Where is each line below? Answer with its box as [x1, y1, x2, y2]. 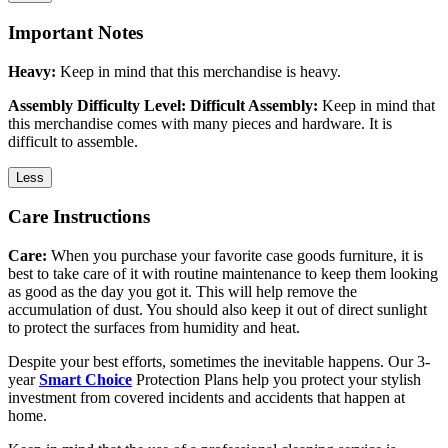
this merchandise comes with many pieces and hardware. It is [8, 114, 392, 132]
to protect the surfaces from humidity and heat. [8, 319, 300, 336]
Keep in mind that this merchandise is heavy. [56, 62, 341, 80]
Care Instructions [8, 206, 150, 228]
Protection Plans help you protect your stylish [132, 371, 421, 388]
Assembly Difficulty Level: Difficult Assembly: [8, 96, 318, 114]
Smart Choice [39, 371, 132, 388]
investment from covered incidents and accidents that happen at [8, 389, 405, 406]
